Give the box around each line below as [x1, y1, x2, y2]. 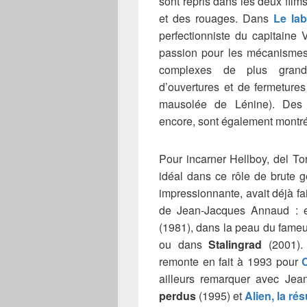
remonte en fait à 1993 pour [159, 253, 302, 269]
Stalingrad [208, 236, 262, 252]
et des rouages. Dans [159, 10, 274, 26]
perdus [159, 287, 196, 304]
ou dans [159, 236, 209, 252]
